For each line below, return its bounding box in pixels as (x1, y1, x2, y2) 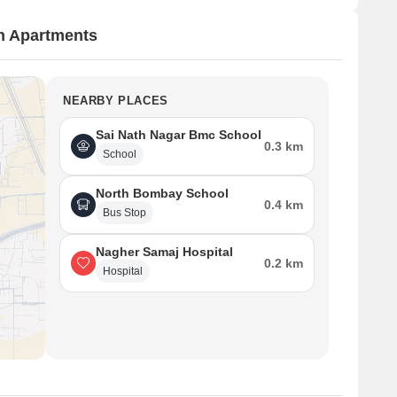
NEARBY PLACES (63, 94, 168, 107)
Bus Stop (103, 206, 146, 219)
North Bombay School (96, 186, 229, 200)
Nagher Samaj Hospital (96, 245, 233, 259)
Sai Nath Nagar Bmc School (96, 128, 261, 142)
